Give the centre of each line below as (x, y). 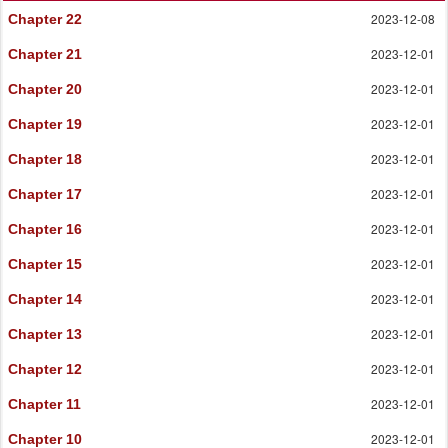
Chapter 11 (44, 404)
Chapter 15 (45, 264)
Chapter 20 (45, 89)
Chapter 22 (45, 19)
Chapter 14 (45, 299)
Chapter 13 (45, 334)
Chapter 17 (45, 194)
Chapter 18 (45, 159)
